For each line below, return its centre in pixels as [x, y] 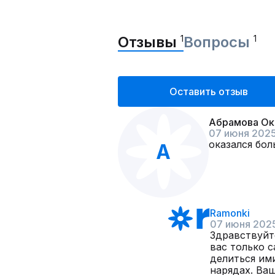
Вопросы [219, 42]
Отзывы [149, 42]
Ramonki [230, 213]
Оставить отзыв [209, 91]
